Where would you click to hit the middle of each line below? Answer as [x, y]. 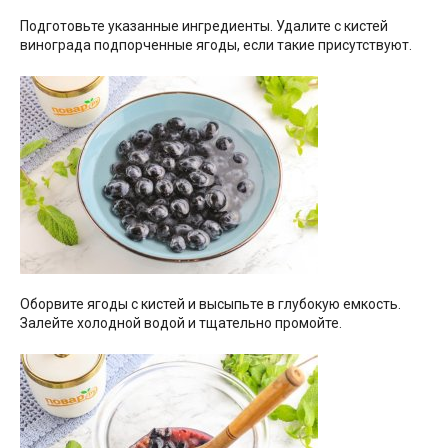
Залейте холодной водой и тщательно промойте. [181, 322]
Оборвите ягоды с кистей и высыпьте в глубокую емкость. [210, 303]
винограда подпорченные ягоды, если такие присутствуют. [216, 44]
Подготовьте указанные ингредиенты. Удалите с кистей [204, 25]
